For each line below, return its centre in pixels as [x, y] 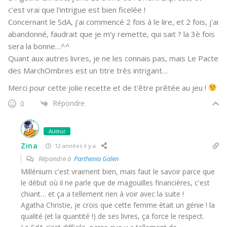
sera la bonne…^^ [39, 46]
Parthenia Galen [96, 158]
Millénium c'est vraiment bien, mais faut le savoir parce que [118, 171]
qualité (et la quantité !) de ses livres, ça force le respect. [112, 216]
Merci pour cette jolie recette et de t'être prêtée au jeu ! [108, 87]
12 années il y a [74, 146]
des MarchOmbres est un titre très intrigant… [88, 70]
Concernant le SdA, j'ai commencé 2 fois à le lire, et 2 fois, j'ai [113, 22]
